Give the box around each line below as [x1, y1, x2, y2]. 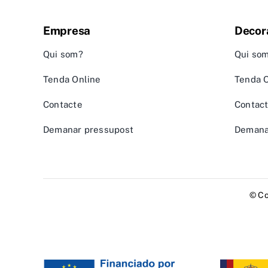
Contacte [43, 99, 83, 110]
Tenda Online [43, 74, 101, 85]
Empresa [43, 24, 91, 38]
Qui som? [43, 49, 83, 60]
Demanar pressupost [43, 124, 134, 135]
